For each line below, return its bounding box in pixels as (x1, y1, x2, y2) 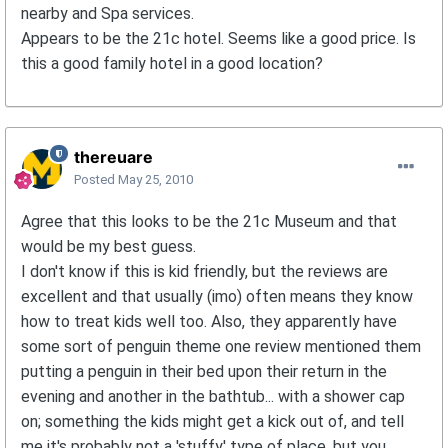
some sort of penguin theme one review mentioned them (21, 337, 421, 357)
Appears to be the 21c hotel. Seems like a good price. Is (21, 29, 416, 49)
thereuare (74, 147, 153, 168)
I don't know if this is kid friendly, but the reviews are (21, 262, 388, 282)
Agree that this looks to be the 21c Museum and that (21, 212, 397, 232)
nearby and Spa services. (21, 4, 194, 24)
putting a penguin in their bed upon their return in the (21, 362, 387, 382)
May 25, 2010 (118, 172, 193, 188)
